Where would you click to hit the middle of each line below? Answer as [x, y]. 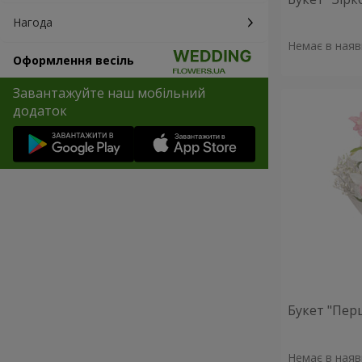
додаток [40, 111]
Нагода [33, 22]
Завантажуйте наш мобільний [109, 93]
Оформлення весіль [74, 60]
